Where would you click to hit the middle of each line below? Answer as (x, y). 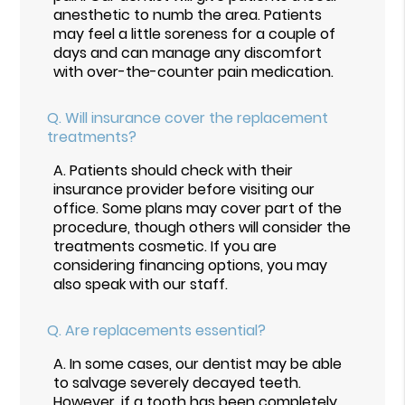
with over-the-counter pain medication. (194, 71)
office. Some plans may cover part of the (198, 208)
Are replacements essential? (166, 330)
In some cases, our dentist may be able (206, 363)
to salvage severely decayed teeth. (178, 382)
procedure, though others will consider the (202, 227)
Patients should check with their (182, 170)
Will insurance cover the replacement (197, 118)
